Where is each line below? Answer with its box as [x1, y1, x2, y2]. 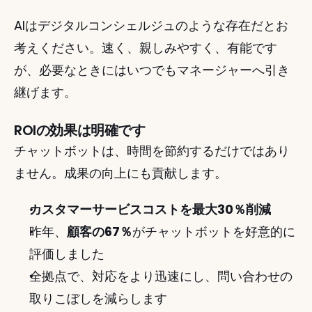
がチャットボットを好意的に [132, 223, 295, 240]
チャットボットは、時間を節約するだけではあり [14, 142, 290, 159]
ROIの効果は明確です [14, 120, 146, 140]
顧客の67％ [67, 223, 132, 240]
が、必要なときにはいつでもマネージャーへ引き [14, 61, 290, 79]
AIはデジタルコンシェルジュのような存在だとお [14, 17, 288, 34]
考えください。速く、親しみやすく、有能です [14, 39, 277, 56]
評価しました [29, 245, 104, 263]
